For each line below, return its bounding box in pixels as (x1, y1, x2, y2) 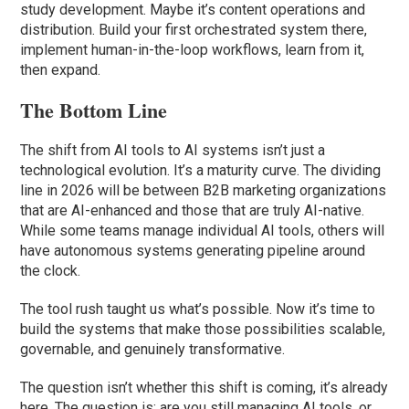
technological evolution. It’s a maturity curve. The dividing (20, 162, 382, 180)
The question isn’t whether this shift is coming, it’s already (20, 379, 389, 397)
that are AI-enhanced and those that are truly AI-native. (20, 202, 365, 220)
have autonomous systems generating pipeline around (20, 242, 366, 260)
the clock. (20, 262, 81, 280)
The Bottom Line (20, 95, 168, 126)
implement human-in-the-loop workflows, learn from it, (20, 41, 365, 59)
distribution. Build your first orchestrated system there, (20, 21, 368, 39)
